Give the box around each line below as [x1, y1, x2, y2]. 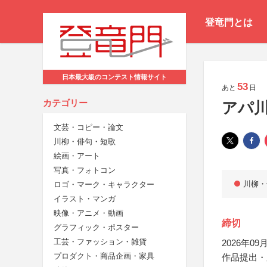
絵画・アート [54, 151, 100, 161]
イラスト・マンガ [54, 194, 116, 204]
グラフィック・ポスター [54, 223, 139, 232]
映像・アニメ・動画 [54, 209, 123, 218]
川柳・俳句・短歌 [54, 137, 116, 147]
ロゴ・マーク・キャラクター [54, 180, 154, 190]
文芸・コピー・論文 [54, 123, 123, 132]
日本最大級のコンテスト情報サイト [62, 73, 167, 81]
